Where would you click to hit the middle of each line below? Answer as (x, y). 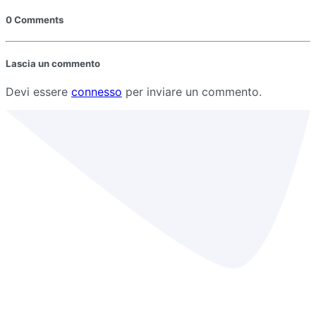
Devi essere (38, 92)
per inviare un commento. (192, 92)
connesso (97, 92)
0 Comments (35, 19)
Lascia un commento (53, 64)
